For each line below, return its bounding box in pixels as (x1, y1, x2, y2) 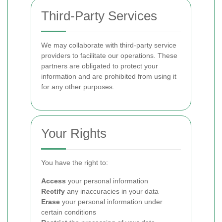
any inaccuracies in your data (65, 187, 159, 195)
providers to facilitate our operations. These (41, 52, 177, 59)
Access (41, 177, 66, 185)
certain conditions (41, 208, 96, 216)
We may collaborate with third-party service (41, 41, 176, 49)
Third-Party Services (41, 8, 157, 23)
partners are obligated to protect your (41, 62, 158, 70)
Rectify (41, 187, 65, 195)
